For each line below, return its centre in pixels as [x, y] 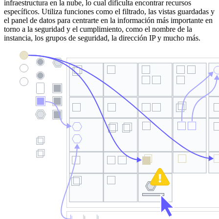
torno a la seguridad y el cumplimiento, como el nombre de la [98, 29]
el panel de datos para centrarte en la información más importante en [108, 20]
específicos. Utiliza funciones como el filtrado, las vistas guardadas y [109, 11]
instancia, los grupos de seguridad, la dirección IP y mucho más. [102, 38]
